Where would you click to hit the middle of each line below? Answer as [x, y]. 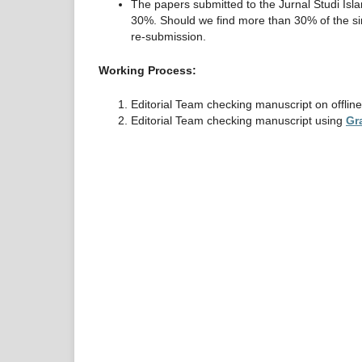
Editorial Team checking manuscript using [238, 120]
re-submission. [168, 36]
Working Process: [147, 70]
